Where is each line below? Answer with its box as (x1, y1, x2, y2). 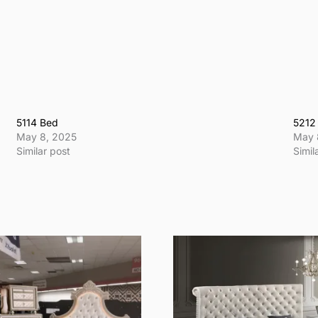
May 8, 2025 (16, 130, 77, 143)
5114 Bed (16, 116, 59, 128)
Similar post (16, 144, 71, 157)
